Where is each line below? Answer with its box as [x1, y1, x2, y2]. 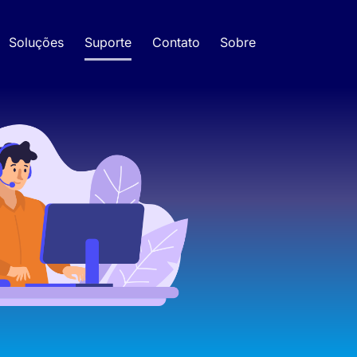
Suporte [84, 33, 132, 50]
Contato [151, 33, 200, 50]
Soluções [9, 33, 65, 50]
